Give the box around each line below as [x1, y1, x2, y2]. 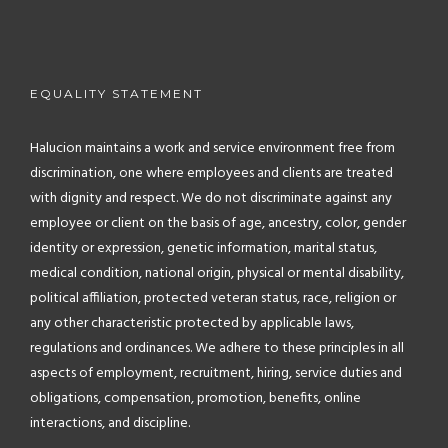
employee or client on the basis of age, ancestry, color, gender [30, 212, 406, 235]
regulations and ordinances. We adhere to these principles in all [30, 337, 404, 360]
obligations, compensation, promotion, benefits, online [30, 387, 361, 410]
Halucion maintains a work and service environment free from [30, 137, 395, 160]
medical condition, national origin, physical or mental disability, [30, 262, 404, 285]
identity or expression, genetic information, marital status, [30, 237, 377, 260]
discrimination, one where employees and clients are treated [30, 162, 393, 185]
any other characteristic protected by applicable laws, [30, 312, 354, 335]
